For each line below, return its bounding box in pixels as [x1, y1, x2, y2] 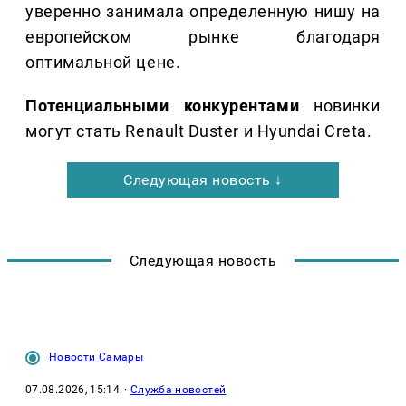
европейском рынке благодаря [25, 27, 381, 47]
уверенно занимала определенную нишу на [25, 2, 381, 22]
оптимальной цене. [25, 53, 181, 72]
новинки [299, 96, 381, 116]
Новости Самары [49, 351, 144, 364]
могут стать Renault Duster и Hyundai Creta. [25, 121, 372, 141]
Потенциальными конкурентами [25, 96, 300, 116]
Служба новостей [130, 383, 227, 397]
